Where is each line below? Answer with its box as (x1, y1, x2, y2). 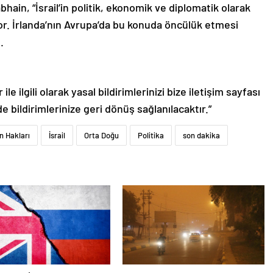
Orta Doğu (84, 130, 119, 140)
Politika (138, 130, 164, 140)
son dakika (183, 130, 220, 140)
